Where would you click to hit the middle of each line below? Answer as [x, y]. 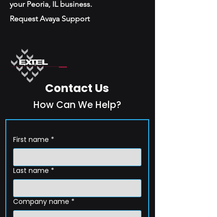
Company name [41, 201]
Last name [31, 170]
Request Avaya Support [50, 19]
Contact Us [77, 88]
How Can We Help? [77, 105]
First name [31, 139]
